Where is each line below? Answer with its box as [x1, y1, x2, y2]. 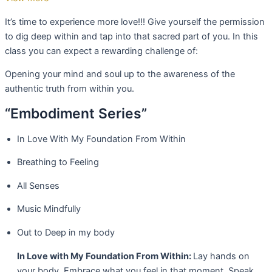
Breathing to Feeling [17, 157, 99, 168]
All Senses [17, 180, 59, 191]
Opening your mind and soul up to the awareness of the [5, 69, 235, 80]
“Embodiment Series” [5, 105, 147, 123]
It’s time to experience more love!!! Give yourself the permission [5, 16, 265, 27]
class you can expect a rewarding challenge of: [5, 45, 198, 56]
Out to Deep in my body [17, 226, 115, 238]
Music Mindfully [17, 203, 81, 215]
